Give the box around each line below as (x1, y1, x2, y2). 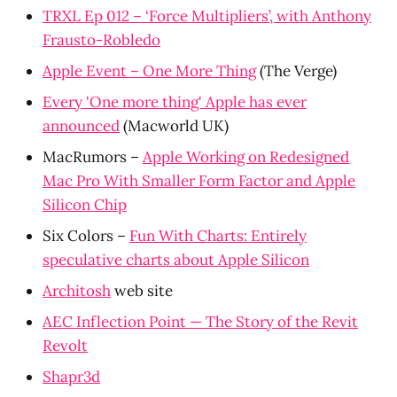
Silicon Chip (43, 194, 127, 214)
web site (111, 280, 173, 300)
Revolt (43, 335, 88, 355)
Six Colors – (43, 225, 129, 245)
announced (43, 115, 120, 136)
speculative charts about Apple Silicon (43, 249, 309, 269)
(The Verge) (256, 60, 337, 81)
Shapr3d (43, 366, 100, 386)
